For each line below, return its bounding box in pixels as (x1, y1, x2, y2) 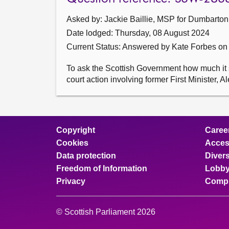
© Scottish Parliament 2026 (56, 208, 155, 216)
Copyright (56, 126, 95, 134)
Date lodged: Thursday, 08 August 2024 (66, 29, 210, 37)
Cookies (56, 139, 88, 147)
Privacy (56, 177, 85, 186)
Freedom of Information (56, 164, 147, 173)
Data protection (56, 151, 116, 160)
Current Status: (66, 42, 122, 51)
